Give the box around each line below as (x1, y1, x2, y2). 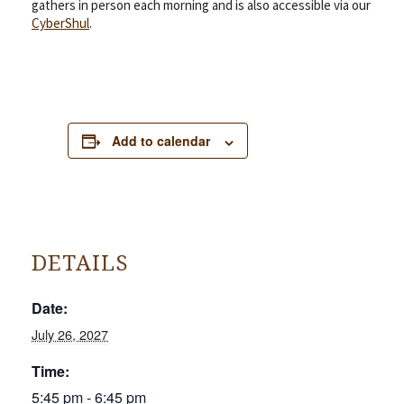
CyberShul (32, 14, 89, 32)
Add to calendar (112, 132, 210, 151)
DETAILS (32, 250, 129, 276)
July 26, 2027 (32, 324, 108, 344)
